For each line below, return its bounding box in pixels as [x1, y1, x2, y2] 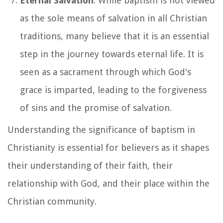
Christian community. [7, 196, 97, 207]
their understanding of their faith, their [7, 160, 173, 171]
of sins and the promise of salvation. [20, 102, 172, 113]
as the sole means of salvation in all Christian [20, 12, 207, 23]
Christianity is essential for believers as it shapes [7, 142, 209, 153]
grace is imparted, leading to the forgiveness [20, 84, 207, 95]
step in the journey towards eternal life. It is [20, 48, 204, 59]
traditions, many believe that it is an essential [20, 30, 209, 41]
